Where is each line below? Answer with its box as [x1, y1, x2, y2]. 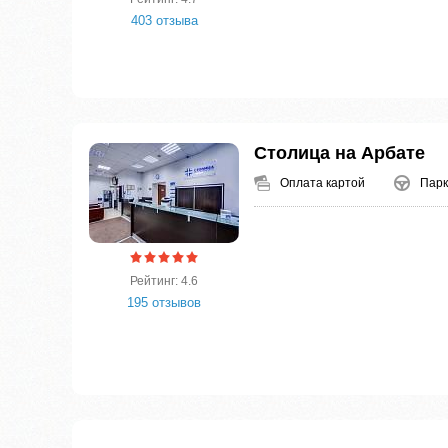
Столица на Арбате [254, 143, 425, 164]
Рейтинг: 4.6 [130, 274, 198, 289]
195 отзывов [127, 295, 201, 311]
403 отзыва [130, 13, 198, 29]
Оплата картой [280, 176, 365, 191]
